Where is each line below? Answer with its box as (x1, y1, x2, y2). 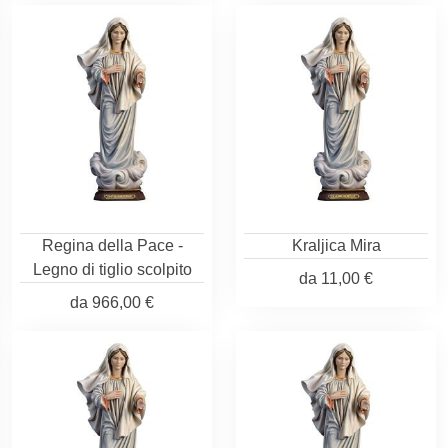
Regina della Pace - (41, 237, 183, 254)
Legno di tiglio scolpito (32, 261, 192, 278)
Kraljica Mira (291, 237, 381, 254)
